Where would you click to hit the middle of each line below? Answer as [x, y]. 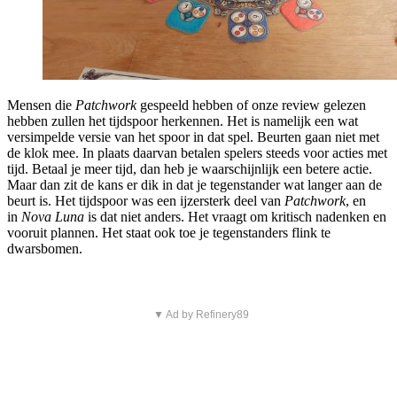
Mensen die [41, 105]
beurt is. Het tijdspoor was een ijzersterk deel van [146, 201]
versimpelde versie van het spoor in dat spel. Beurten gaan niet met [193, 137]
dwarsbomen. [45, 249]
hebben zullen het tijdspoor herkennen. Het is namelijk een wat [183, 121]
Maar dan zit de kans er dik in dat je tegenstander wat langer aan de [195, 185]
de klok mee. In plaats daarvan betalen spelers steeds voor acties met [197, 153]
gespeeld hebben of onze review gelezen [251, 105]
